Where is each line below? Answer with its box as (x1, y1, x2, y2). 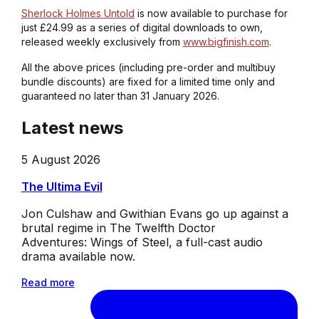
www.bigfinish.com (182, 35, 269, 48)
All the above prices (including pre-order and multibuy (21, 61, 276, 73)
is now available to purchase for (134, 6, 288, 19)
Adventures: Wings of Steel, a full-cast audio (21, 234, 263, 249)
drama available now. (21, 249, 135, 263)
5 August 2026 (21, 152, 100, 167)
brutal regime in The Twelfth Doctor (21, 220, 216, 235)
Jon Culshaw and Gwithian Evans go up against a (21, 206, 288, 221)
